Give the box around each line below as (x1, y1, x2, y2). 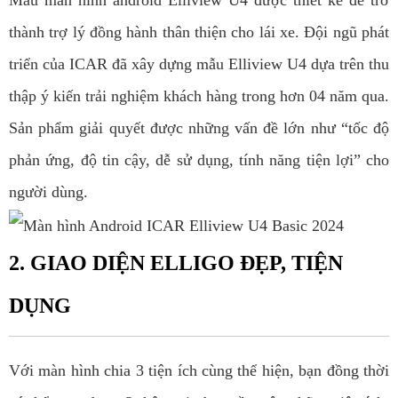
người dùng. (9, 183, 88, 202)
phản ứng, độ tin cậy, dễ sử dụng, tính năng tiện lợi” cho (9, 151, 389, 170)
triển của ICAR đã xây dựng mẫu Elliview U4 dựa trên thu (9, 55, 389, 74)
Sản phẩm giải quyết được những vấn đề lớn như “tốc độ (9, 119, 389, 138)
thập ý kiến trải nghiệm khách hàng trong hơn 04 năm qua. (9, 87, 389, 106)
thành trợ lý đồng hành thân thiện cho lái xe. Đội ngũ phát (9, 23, 389, 42)
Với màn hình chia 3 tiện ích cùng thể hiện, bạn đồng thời (9, 362, 389, 380)
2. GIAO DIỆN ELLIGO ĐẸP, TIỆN (9, 251, 343, 275)
